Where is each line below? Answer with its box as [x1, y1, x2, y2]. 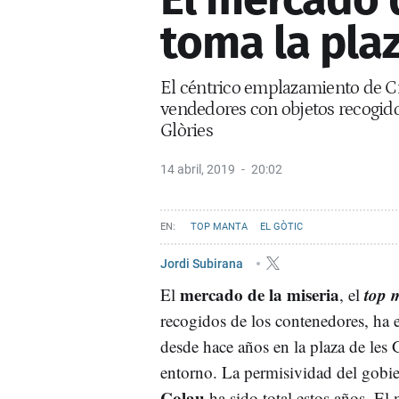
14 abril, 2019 [160, 161, 235, 176]
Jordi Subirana [160, 256, 246, 271]
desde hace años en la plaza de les [160, 334, 392, 357]
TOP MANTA [191, 220, 248, 232]
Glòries [160, 119, 213, 142]
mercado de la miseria [180, 281, 339, 306]
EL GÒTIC [260, 220, 303, 232]
